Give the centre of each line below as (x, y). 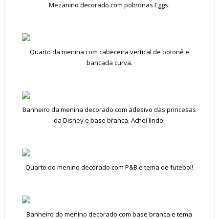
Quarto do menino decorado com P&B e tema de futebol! (109, 167)
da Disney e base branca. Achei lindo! (109, 120)
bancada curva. (109, 63)
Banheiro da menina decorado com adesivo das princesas (109, 109)
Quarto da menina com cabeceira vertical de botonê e (109, 52)
